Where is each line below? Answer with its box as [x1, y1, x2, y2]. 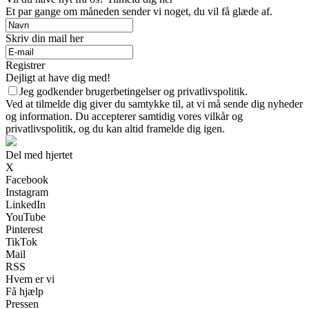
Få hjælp [6, 285, 43, 297]
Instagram [6, 186, 48, 198]
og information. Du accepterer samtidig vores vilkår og [6, 110, 243, 122]
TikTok [6, 235, 37, 248]
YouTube [6, 210, 46, 223]
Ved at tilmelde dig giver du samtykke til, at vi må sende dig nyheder [6, 97, 303, 110]
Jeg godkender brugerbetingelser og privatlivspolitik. [19, 85, 248, 97]
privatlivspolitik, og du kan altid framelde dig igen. [6, 122, 225, 134]
